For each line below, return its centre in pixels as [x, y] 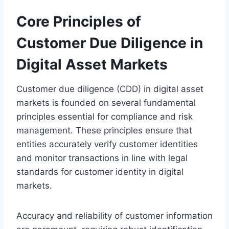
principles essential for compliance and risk [105, 116]
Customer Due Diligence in [110, 43]
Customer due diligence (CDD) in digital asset [110, 89]
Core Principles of [79, 21]
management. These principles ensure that [104, 130]
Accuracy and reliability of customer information [114, 215]
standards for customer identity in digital [100, 171]
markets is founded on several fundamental [106, 102]
